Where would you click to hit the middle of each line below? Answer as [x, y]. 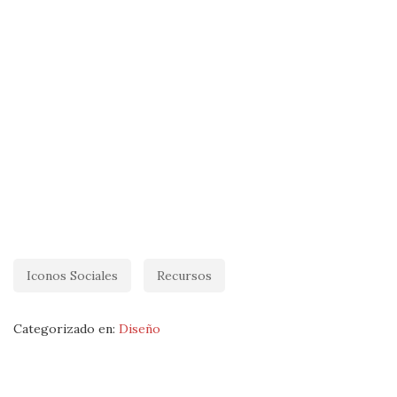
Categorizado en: [66, 329]
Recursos [184, 276]
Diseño [140, 329]
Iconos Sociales [72, 276]
